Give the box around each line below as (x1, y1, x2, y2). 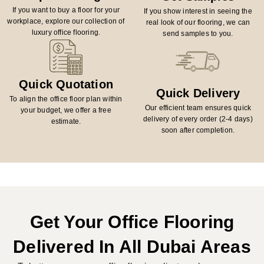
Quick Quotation (18, 77, 113, 91)
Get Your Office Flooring (29, 212, 235, 232)
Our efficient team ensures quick (144, 103, 252, 112)
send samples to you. (163, 29, 233, 38)
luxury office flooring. (31, 28, 101, 37)
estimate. (51, 117, 81, 126)
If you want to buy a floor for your (12, 5, 120, 14)
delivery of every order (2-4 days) (143, 114, 253, 123)
